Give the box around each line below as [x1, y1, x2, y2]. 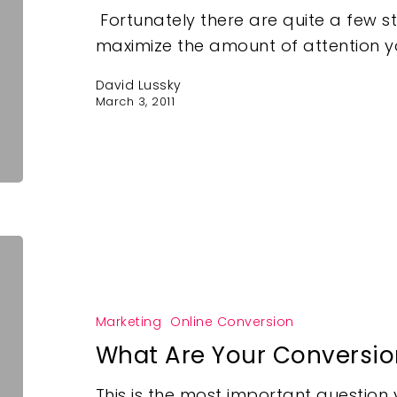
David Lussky [95, 76, 182, 95]
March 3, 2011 [95, 93, 175, 111]
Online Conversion [170, 313, 294, 331]
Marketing [95, 313, 162, 331]
